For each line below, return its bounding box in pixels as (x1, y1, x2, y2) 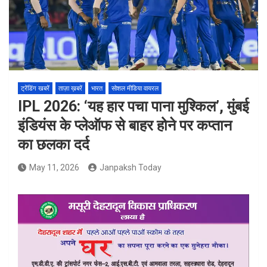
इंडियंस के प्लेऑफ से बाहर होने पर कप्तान (18, 117, 232, 134)
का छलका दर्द (18, 136, 89, 153)
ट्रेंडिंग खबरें (21, 85, 49, 92)
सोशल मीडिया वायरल (111, 85, 159, 92)
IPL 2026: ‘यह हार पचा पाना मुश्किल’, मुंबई (18, 98, 249, 115)
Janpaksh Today (100, 163, 162, 172)
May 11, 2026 (29, 163, 79, 172)
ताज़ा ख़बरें (58, 85, 82, 92)
